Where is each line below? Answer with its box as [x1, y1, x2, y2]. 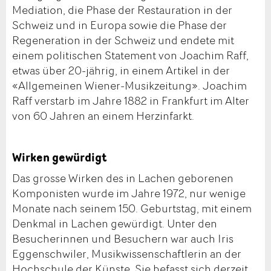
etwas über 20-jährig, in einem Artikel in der [12, 62, 230, 78]
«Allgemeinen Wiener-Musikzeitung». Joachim [12, 77, 247, 93]
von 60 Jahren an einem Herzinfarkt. [12, 107, 194, 123]
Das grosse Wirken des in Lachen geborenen [12, 170, 233, 186]
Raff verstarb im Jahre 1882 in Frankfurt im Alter [12, 92, 249, 108]
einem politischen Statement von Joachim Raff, [12, 47, 249, 63]
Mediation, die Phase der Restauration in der [12, 1, 232, 18]
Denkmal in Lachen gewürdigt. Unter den [12, 215, 217, 232]
